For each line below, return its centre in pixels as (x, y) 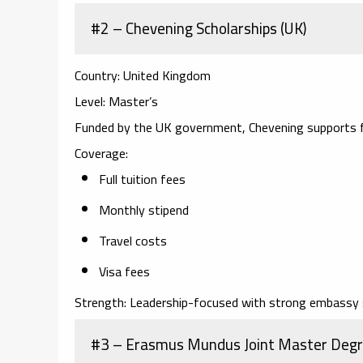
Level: (90, 101)
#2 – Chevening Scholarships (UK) (199, 28)
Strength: (100, 302)
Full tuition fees (142, 179)
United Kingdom (165, 75)
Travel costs (133, 240)
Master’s (132, 101)
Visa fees (124, 271)
